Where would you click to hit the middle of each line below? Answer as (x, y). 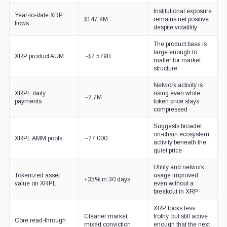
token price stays (176, 101)
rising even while (177, 93)
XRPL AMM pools (38, 138)
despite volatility (175, 27)
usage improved (176, 175)
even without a (173, 183)
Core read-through (40, 220)
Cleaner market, (106, 216)
